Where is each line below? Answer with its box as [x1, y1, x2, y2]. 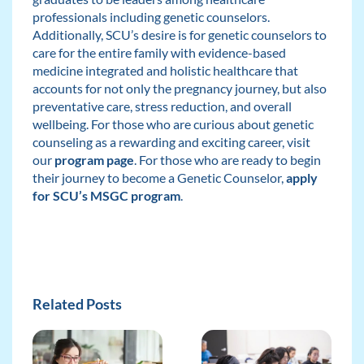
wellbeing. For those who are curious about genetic [32, 115, 314, 132]
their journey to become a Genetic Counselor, [32, 169, 286, 185]
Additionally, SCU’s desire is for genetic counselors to [32, 26, 327, 42]
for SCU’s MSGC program [32, 187, 180, 203]
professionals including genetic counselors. [32, 8, 270, 24]
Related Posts [32, 294, 122, 313]
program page [54, 151, 134, 167]
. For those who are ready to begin [133, 151, 321, 167]
